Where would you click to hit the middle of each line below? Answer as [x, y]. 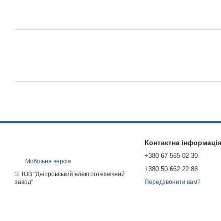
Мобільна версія [47, 161]
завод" [24, 182]
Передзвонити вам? [172, 182]
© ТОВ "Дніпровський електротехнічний [70, 174]
